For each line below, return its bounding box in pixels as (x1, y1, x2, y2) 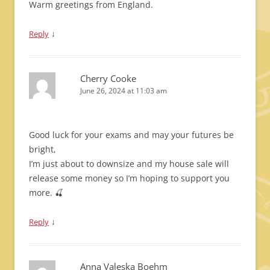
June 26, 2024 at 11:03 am (80, 86, 167, 96)
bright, (29, 143, 56, 155)
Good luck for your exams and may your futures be (29, 129, 234, 140)
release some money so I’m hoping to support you (29, 172, 230, 184)
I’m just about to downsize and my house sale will (29, 158, 229, 169)
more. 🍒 (29, 187, 63, 198)
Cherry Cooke (80, 72, 136, 84)
